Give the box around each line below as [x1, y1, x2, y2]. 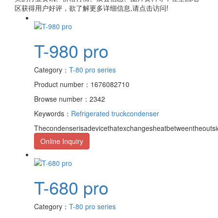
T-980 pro [34, 37, 109, 63]
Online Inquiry [40, 136, 83, 146]
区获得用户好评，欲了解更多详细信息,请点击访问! [15, 2, 168, 13]
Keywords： [34, 108, 71, 118]
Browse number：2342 [34, 93, 105, 104]
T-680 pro [34, 175, 109, 200]
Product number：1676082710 [34, 79, 129, 89]
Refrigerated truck [71, 108, 127, 118]
